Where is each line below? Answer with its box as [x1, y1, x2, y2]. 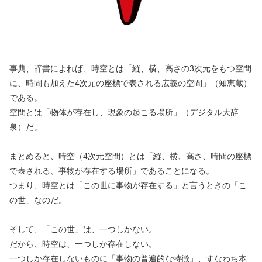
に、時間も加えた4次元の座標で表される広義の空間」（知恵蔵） [9, 78, 251, 88]
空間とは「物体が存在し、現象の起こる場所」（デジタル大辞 [9, 107, 239, 117]
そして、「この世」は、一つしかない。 [9, 224, 157, 234]
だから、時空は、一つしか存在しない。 [9, 239, 157, 249]
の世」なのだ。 [9, 195, 67, 205]
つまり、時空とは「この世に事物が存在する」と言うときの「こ [9, 180, 247, 190]
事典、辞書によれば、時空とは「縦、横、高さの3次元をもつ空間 [9, 63, 251, 73]
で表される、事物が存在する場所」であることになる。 [9, 166, 214, 175]
